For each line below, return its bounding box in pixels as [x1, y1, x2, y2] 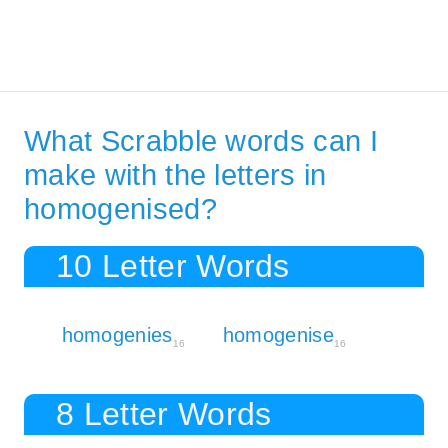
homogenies [61, 324, 173, 347]
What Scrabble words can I [24, 125, 379, 158]
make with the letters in [24, 159, 327, 192]
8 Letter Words [56, 396, 272, 433]
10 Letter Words [56, 248, 290, 285]
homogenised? [24, 193, 217, 226]
